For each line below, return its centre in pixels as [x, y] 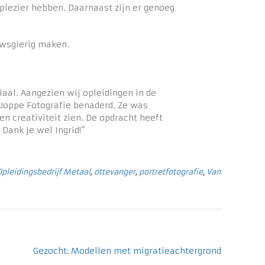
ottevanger [115, 172]
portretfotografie [171, 172]
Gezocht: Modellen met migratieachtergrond [127, 251]
